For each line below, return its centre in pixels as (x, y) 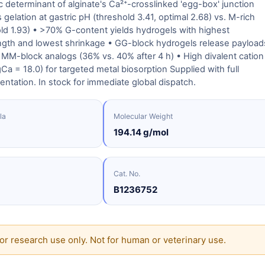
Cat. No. (127, 174)
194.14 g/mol (141, 132)
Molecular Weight (143, 116)
